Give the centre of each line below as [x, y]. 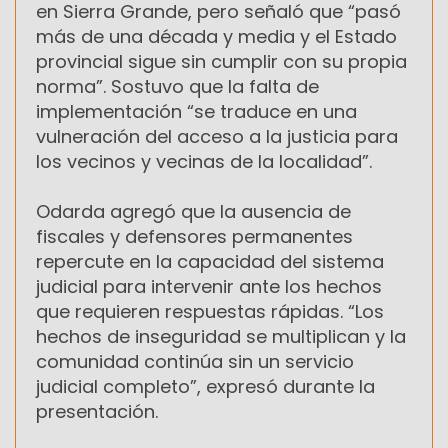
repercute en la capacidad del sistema [210, 261]
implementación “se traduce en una [196, 111]
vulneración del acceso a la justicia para [217, 136]
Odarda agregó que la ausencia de [193, 211]
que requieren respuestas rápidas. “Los [210, 311]
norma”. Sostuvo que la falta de [177, 86]
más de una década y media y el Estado [216, 36]
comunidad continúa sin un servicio [195, 361]
